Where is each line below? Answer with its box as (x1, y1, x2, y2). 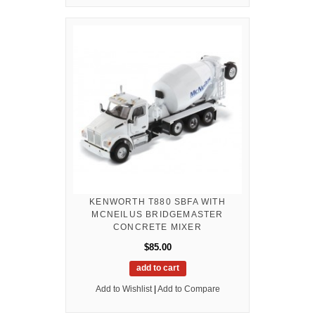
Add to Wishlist (95, 283, 152, 294)
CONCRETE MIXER (113, 221, 202, 232)
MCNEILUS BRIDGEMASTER (91, 209, 224, 219)
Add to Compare (157, 283, 220, 294)
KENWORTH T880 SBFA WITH (89, 196, 226, 207)
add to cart (136, 262, 179, 273)
